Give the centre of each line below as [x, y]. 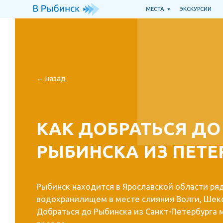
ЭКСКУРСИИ [187, 8]
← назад [49, 75]
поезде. [50, 215]
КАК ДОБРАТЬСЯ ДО [123, 123]
